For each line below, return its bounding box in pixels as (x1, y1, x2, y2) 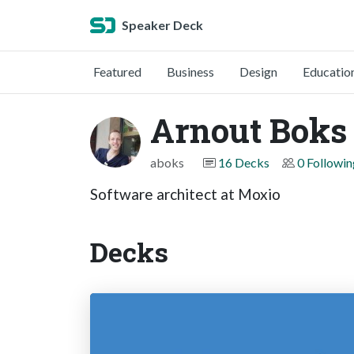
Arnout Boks (150, 108, 347, 152)
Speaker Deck (122, 17, 203, 32)
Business (167, 64, 214, 79)
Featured (93, 64, 141, 79)
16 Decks (218, 155, 269, 170)
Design (239, 64, 277, 79)
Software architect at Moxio (90, 185, 281, 203)
